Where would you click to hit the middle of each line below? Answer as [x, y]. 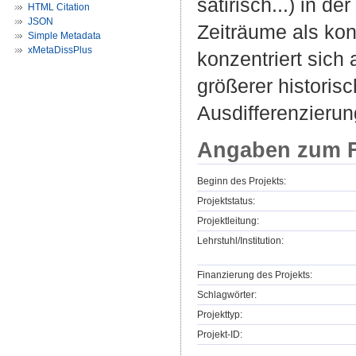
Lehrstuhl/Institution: [240, 241]
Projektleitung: [228, 221]
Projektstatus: [226, 201]
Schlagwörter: [227, 295]
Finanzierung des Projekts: [255, 275]
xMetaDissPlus [60, 50]
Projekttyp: [220, 315]
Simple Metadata [64, 36]
